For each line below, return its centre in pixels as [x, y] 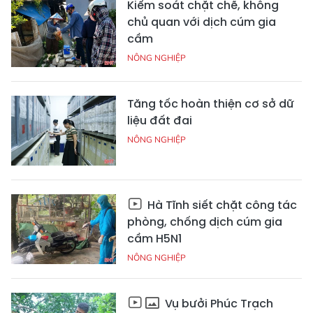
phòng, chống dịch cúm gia [205, 222]
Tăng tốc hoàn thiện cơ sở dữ [211, 104]
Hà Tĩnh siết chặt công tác [221, 205]
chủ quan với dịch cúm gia [202, 22]
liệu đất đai [160, 121]
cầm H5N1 [154, 239]
